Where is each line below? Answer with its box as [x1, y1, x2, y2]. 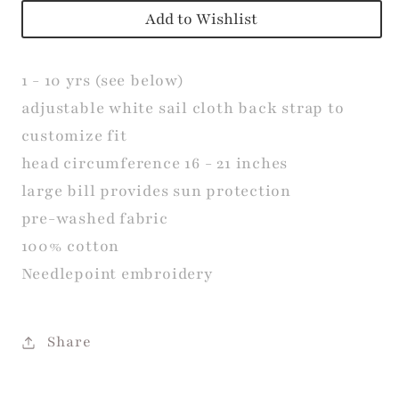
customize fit [20, 126, 127, 147]
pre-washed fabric [20, 208, 168, 230]
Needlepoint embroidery [20, 264, 213, 285]
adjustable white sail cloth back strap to [20, 98, 345, 119]
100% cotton [20, 236, 120, 257]
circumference [63, 153, 185, 175]
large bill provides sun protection [20, 181, 292, 202]
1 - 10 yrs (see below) [20, 70, 184, 92]
